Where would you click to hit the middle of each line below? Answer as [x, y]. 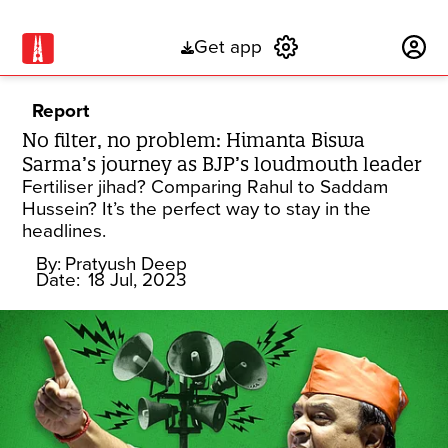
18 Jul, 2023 [138, 280]
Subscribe [350, 47]
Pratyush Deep [126, 264]
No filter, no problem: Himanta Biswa [194, 140]
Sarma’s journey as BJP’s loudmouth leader [222, 164]
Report [61, 111]
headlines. [64, 231]
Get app [227, 47]
